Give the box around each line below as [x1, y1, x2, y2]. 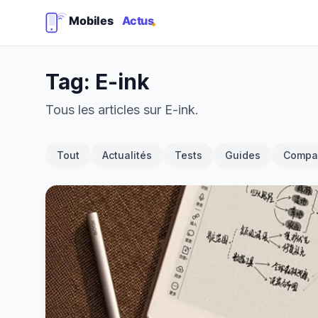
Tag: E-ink [45, 69, 150, 94]
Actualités [102, 149, 152, 161]
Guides [225, 149, 261, 161]
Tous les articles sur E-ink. [45, 102, 199, 117]
